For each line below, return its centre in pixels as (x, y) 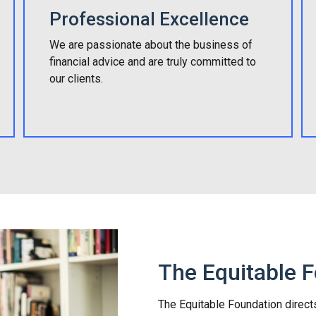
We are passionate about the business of (151, 44)
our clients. (77, 78)
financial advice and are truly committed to (153, 61)
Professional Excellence (150, 19)
